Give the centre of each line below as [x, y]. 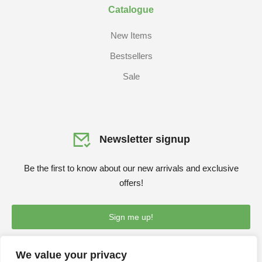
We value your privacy [71, 255]
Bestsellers [131, 56]
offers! [131, 182]
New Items [131, 35]
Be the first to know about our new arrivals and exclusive [131, 168]
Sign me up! [131, 217]
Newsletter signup [145, 139]
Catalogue [131, 9]
